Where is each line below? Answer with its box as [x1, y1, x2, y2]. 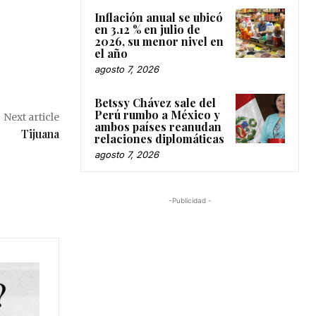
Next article [3, 110, 59, 123]
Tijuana [20, 126, 59, 141]
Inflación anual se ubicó [95, 9, 223, 25]
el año [95, 45, 128, 61]
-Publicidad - [168, 195, 212, 205]
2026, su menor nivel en [95, 33, 224, 49]
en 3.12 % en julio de [95, 21, 200, 37]
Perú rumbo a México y [95, 107, 220, 122]
